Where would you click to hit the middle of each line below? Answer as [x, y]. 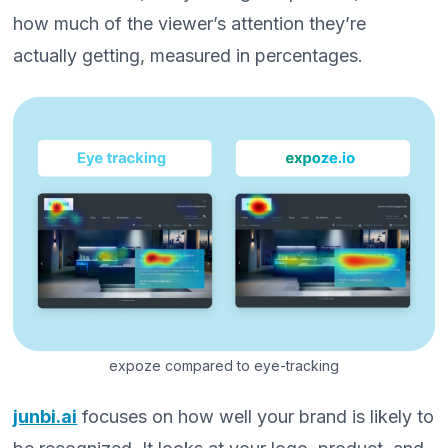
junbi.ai [45, 416]
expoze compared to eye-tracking [224, 365]
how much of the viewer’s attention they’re [190, 24]
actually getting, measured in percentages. [188, 56]
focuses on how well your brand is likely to [256, 416]
